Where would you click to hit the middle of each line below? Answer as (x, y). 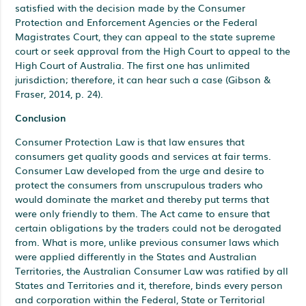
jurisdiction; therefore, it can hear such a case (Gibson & (143, 79)
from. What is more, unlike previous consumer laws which (147, 241)
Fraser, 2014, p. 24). (59, 93)
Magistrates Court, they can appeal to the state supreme (145, 36)
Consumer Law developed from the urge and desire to (140, 170)
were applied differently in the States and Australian (136, 256)
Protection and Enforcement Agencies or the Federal (137, 22)
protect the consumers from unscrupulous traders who (139, 184)
